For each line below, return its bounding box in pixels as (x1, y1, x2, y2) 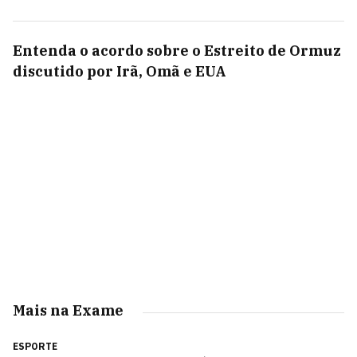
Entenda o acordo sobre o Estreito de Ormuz (13, 41, 341, 60)
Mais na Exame (13, 301, 124, 320)
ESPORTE (13, 340, 57, 352)
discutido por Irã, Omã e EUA (13, 62, 226, 80)
